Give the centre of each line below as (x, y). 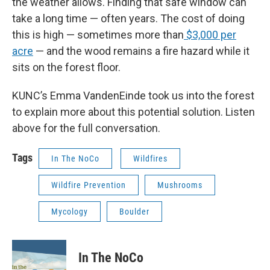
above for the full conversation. (86, 128)
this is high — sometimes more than (98, 35)
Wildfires (150, 159)
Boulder (134, 212)
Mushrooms (180, 185)
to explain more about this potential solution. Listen (133, 112)
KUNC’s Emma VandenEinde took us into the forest (133, 96)
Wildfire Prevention (89, 185)
